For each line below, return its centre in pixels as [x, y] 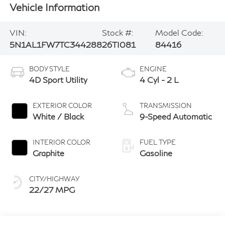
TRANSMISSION [166, 106]
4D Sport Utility [58, 80]
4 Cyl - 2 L [159, 80]
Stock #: [118, 32]
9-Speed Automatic [176, 117]
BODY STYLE [49, 69]
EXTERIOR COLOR [62, 106]
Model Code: [179, 32]
